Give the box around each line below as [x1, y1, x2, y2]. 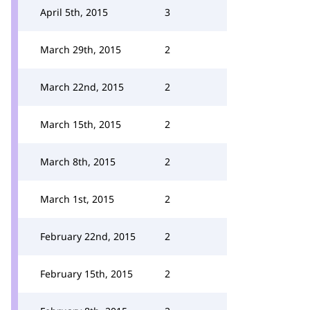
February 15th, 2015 [40, 267, 133, 280]
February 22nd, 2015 [40, 230, 136, 243]
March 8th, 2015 [40, 155, 116, 168]
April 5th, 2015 [40, 6, 108, 19]
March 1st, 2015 [40, 192, 114, 206]
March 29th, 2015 [40, 43, 121, 56]
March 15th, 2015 [40, 118, 121, 131]
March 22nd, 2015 [40, 80, 124, 93]
